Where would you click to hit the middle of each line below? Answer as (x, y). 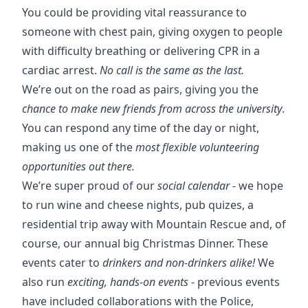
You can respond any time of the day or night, (141, 128)
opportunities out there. (78, 166)
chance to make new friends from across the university (152, 109)
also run (45, 282)
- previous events (234, 282)
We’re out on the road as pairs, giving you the (140, 89)
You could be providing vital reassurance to (134, 12)
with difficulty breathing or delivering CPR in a (141, 51)
